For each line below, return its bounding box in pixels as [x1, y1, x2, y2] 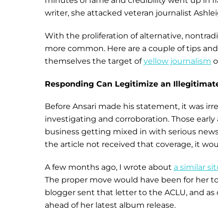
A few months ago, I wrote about [45, 163, 174, 172]
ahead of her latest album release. [45, 200, 176, 210]
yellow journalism [144, 56, 211, 66]
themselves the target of [45, 56, 144, 66]
